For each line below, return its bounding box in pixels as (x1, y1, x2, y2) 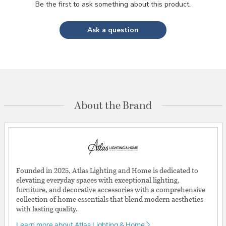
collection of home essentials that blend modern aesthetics (16, 193, 203, 204)
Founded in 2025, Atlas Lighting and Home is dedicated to (16, 164, 198, 176)
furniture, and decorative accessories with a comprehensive (16, 184, 205, 195)
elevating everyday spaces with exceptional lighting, (16, 174, 180, 185)
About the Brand (74, 98, 152, 115)
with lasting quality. (16, 203, 78, 214)
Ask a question (87, 25, 139, 35)
